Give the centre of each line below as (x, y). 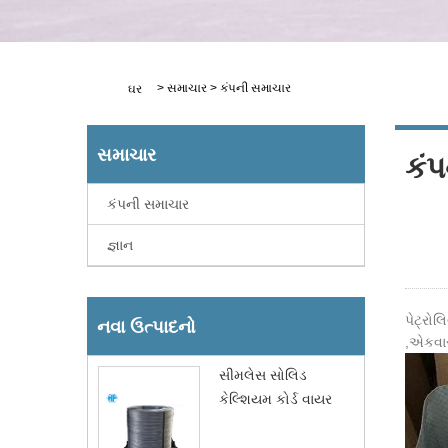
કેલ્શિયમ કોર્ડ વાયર (275, 399)
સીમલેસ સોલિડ (263, 375)
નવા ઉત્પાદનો (146, 327)
